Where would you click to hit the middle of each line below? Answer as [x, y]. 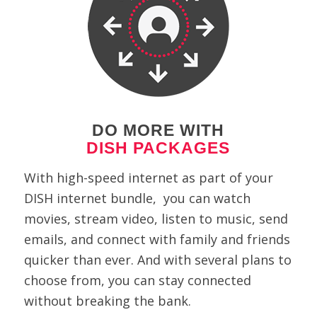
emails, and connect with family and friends [157, 239]
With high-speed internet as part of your [148, 177]
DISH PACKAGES [158, 148]
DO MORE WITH [158, 130]
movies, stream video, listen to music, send [156, 218]
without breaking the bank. [107, 300]
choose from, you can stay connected [137, 280]
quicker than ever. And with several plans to [157, 259]
